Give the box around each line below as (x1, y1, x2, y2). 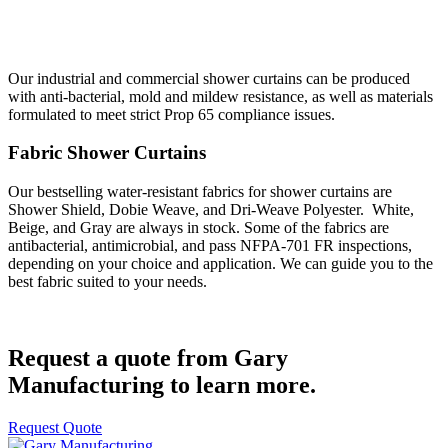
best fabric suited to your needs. (8, 273, 207, 290)
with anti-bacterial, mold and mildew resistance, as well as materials (8, 87, 433, 105)
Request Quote (8, 418, 102, 436)
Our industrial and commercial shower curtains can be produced (8, 69, 410, 87)
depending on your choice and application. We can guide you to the (8, 255, 433, 272)
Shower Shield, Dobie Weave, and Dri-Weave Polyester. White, (8, 201, 414, 218)
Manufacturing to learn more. (8, 371, 316, 398)
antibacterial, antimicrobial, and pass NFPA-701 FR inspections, (8, 237, 412, 254)
